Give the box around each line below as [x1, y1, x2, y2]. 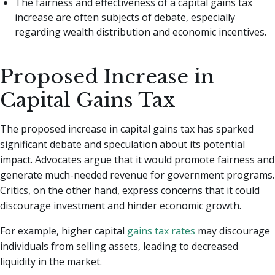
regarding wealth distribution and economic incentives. [15, 25, 266, 39]
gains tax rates [127, 223, 195, 238]
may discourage [195, 223, 270, 238]
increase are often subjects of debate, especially [15, 10, 235, 25]
